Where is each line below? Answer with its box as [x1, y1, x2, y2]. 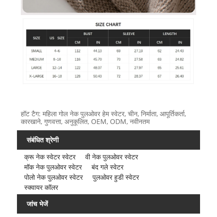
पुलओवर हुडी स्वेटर [92, 172, 139, 182]
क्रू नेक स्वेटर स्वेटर [24, 152, 76, 162]
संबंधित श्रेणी [27, 135, 59, 145]
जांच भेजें [27, 199, 48, 208]
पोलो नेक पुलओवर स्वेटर [24, 172, 83, 182]
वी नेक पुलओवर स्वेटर [85, 152, 138, 162]
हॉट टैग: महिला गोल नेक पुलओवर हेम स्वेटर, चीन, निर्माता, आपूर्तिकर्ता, [20, 109, 186, 119]
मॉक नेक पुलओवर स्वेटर [24, 162, 82, 172]
